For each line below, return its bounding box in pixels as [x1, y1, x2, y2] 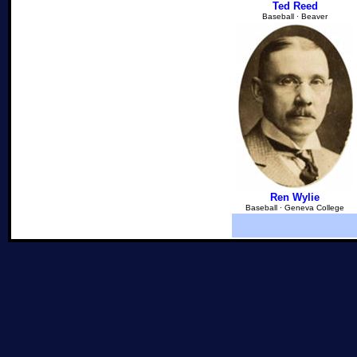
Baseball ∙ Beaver [262, 12, 328, 21]
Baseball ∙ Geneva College [245, 203, 344, 212]
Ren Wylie [270, 191, 320, 203]
